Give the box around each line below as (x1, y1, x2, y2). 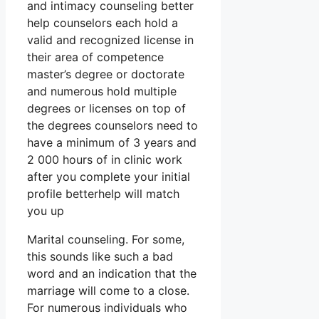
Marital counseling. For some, (27, 232, 184, 247)
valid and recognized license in (27, 33, 194, 48)
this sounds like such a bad (27, 249, 173, 264)
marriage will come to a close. (27, 283, 189, 298)
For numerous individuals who (27, 300, 187, 315)
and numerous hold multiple (27, 84, 177, 99)
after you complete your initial (27, 169, 190, 184)
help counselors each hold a (27, 16, 178, 31)
